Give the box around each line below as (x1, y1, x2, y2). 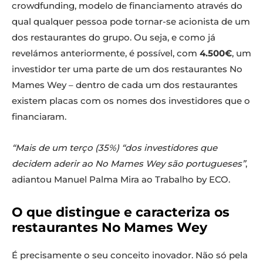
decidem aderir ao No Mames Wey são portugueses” (12, 158, 245, 170)
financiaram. (12, 111, 66, 123)
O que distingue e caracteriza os (12, 204, 230, 221)
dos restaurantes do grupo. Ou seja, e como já (12, 32, 215, 43)
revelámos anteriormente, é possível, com (12, 48, 200, 59)
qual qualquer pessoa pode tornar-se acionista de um (12, 16, 250, 28)
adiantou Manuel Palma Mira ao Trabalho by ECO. (12, 174, 230, 186)
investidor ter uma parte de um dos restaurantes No (12, 63, 242, 75)
